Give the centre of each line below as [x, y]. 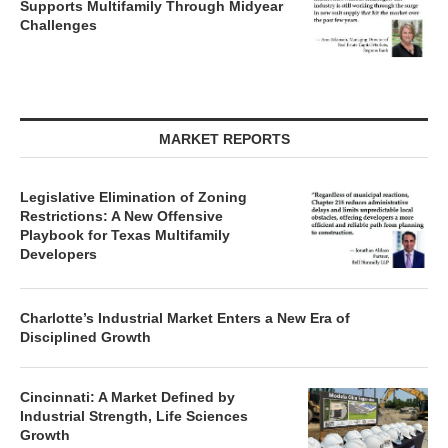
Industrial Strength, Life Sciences [134, 416]
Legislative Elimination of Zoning [133, 197]
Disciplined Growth [85, 337]
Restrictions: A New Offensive [121, 216]
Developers [58, 254]
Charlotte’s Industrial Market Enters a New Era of [185, 318]
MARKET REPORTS [224, 139]
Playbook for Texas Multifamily [125, 235]
